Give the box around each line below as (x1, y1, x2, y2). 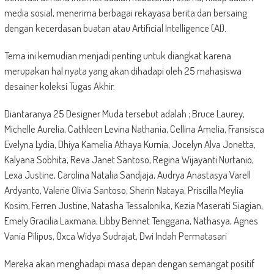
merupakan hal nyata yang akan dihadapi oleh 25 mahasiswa (4, 64, 242, 77)
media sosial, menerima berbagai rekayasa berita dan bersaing (4, 6, 247, 19)
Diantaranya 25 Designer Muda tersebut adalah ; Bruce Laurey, (4, 106, 245, 120)
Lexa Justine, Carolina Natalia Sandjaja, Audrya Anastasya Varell (4, 168, 251, 181)
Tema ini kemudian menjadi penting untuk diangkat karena (4, 48, 231, 62)
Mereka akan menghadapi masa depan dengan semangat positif (4, 256, 254, 270)
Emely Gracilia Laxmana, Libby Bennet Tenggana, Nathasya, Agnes (4, 213, 258, 227)
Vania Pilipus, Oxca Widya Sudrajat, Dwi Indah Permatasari (4, 229, 227, 242)
